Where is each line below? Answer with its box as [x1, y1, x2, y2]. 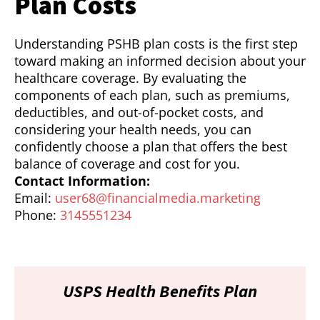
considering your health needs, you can [14, 121, 251, 139]
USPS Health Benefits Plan [63, 280, 257, 303]
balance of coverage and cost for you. [14, 155, 240, 173]
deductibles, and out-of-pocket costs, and [14, 104, 264, 121]
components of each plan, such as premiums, [14, 86, 290, 104]
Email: [14, 189, 55, 207]
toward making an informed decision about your [14, 52, 306, 70]
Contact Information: [14, 172, 150, 190]
